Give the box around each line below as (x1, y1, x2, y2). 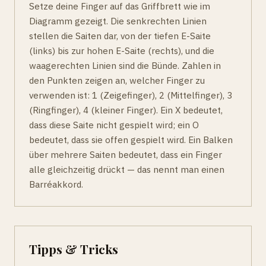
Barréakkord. (29, 178, 83, 191)
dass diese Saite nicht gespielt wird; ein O (29, 119, 199, 131)
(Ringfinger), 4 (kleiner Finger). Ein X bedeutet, (29, 104, 223, 116)
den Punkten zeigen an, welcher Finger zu (29, 74, 205, 87)
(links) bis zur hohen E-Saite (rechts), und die (29, 45, 214, 57)
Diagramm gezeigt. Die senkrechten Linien (29, 15, 207, 27)
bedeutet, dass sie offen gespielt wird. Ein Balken (29, 134, 233, 146)
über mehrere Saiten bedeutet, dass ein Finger (29, 148, 222, 161)
